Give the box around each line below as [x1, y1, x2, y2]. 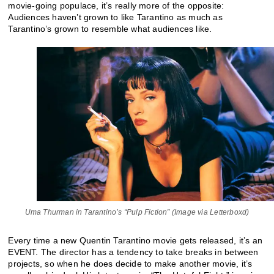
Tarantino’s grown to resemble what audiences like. [8, 23, 212, 34]
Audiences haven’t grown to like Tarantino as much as [8, 12, 223, 22]
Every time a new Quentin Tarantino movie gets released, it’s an [8, 235, 263, 245]
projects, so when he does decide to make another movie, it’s [8, 258, 253, 268]
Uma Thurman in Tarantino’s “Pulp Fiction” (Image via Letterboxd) [24, 207, 250, 217]
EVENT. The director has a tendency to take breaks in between [8, 246, 259, 257]
